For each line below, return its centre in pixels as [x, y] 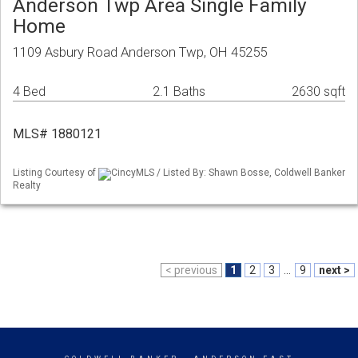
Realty [27, 185]
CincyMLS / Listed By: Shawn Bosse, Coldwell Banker [228, 173]
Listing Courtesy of [56, 173]
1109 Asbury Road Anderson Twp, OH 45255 [140, 52]
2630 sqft [318, 92]
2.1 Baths [179, 92]
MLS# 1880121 [57, 134]
